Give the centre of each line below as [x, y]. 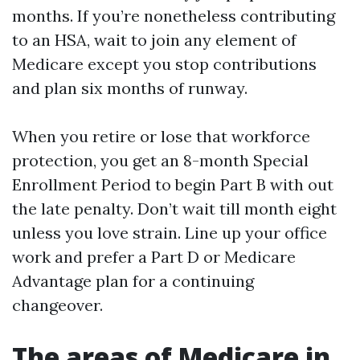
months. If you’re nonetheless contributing [174, 16]
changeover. [57, 305]
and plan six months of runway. [130, 88]
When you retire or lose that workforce [161, 136]
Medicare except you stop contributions [164, 64]
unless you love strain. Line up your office [170, 233]
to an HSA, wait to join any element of [154, 40]
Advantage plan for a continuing [133, 281]
